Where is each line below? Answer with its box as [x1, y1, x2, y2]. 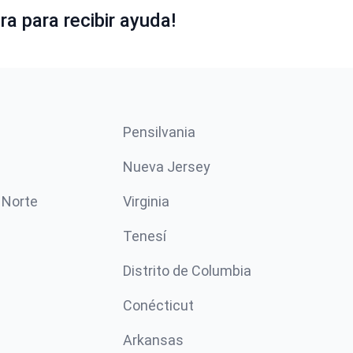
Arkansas [123, 331, 184, 348]
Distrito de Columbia [123, 262, 251, 279]
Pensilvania [123, 123, 195, 140]
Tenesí [123, 227, 166, 244]
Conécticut [123, 296, 194, 314]
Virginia [123, 192, 169, 210]
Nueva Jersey [123, 158, 210, 175]
